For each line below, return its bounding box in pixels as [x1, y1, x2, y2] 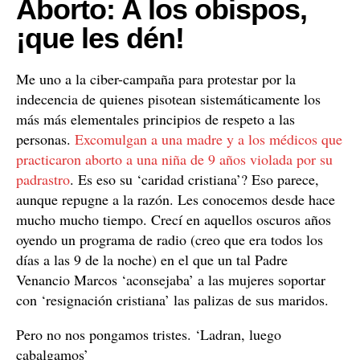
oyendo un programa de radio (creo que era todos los [16, 230, 323, 249]
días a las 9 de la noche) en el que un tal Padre [16, 250, 288, 269]
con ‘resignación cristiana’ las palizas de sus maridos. [16, 290, 329, 309]
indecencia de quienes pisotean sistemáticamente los [16, 89, 321, 108]
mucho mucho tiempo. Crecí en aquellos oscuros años [16, 210, 331, 229]
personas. [16, 129, 75, 149]
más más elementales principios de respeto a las [16, 109, 295, 129]
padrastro [16, 170, 70, 189]
